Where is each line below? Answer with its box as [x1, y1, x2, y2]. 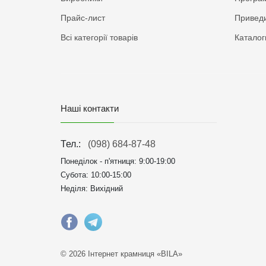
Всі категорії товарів [61, 33, 138, 42]
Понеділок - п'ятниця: [61, 157, 139, 166]
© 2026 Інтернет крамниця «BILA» [61, 249, 182, 258]
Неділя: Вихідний [61, 184, 123, 193]
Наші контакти [61, 103, 119, 113]
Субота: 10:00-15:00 [61, 170, 131, 179]
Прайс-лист [61, 13, 105, 23]
